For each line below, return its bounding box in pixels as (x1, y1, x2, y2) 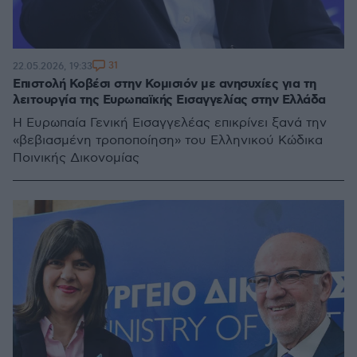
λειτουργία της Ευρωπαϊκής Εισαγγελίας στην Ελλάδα (13, 92, 326, 108)
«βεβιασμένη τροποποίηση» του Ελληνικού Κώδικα (13, 133, 323, 148)
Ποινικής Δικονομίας (13, 151, 139, 166)
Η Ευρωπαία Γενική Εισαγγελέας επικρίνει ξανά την (13, 116, 327, 131)
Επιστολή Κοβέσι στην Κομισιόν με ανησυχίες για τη (13, 76, 316, 92)
